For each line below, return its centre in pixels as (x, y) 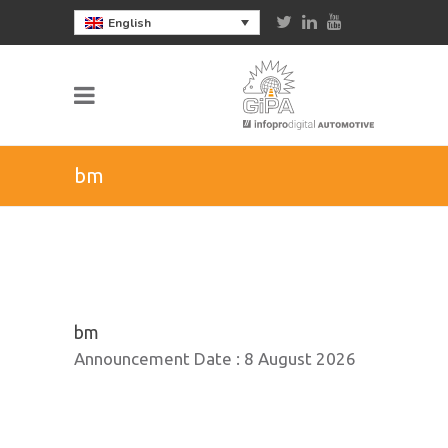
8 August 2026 (300, 358)
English (129, 23)
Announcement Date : (159, 358)
